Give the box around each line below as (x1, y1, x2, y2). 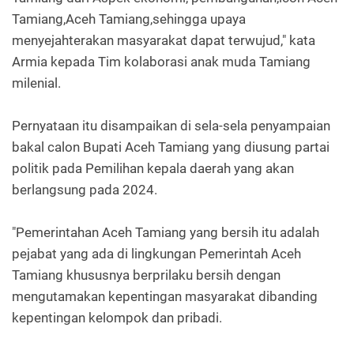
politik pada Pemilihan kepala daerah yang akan (12, 160, 294, 177)
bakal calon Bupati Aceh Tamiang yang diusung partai (12, 139, 330, 156)
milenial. (12, 75, 61, 92)
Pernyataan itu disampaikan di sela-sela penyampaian (12, 118, 330, 134)
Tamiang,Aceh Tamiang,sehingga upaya (12, 11, 246, 28)
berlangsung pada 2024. (12, 182, 157, 198)
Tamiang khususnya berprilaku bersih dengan (12, 267, 281, 284)
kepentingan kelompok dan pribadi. (12, 310, 222, 326)
